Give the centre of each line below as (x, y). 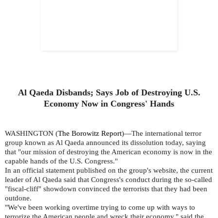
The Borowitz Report (90, 134)
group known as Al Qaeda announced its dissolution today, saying (105, 143)
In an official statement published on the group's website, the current (109, 171)
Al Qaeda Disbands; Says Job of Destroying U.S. (109, 93)
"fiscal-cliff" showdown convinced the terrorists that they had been (106, 189)
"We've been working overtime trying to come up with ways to (100, 208)
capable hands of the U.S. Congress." (61, 161)
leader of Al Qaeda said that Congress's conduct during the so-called (109, 180)
